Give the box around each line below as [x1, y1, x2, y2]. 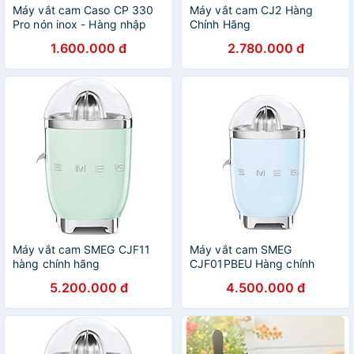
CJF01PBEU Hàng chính [190, 257, 315, 270]
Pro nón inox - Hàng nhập [13, 17, 147, 31]
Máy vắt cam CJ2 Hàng [190, 3, 313, 17]
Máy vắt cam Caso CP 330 [13, 3, 154, 17]
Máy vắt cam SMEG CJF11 [13, 243, 151, 256]
